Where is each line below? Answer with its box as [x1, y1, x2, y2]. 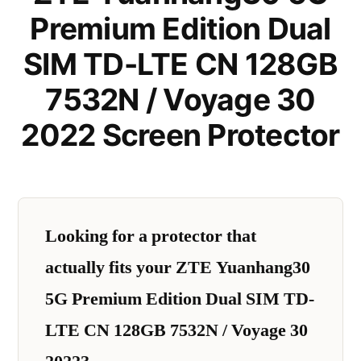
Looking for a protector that [45, 224, 256, 247]
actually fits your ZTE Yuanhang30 [45, 255, 310, 279]
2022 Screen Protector [21, 117, 340, 153]
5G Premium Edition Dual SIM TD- [45, 287, 314, 310]
